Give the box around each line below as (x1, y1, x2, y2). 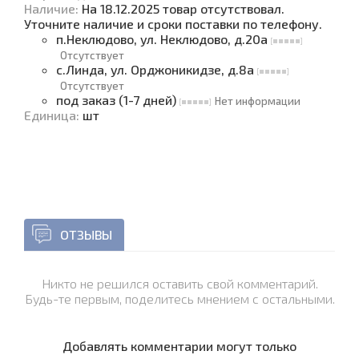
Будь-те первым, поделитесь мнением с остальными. (24, 291, 335, 306)
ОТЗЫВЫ (60, 227, 112, 242)
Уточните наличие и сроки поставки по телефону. (24, 16, 322, 31)
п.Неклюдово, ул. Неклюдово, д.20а (56, 31, 271, 46)
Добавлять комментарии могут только (63, 338, 296, 353)
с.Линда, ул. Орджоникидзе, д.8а (56, 62, 257, 77)
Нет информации (215, 95, 301, 107)
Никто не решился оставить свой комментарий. (41, 276, 318, 291)
